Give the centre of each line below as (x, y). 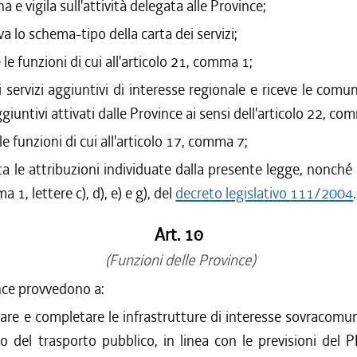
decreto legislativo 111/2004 (265, 193)
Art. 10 (178, 235)
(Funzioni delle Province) (178, 260)
